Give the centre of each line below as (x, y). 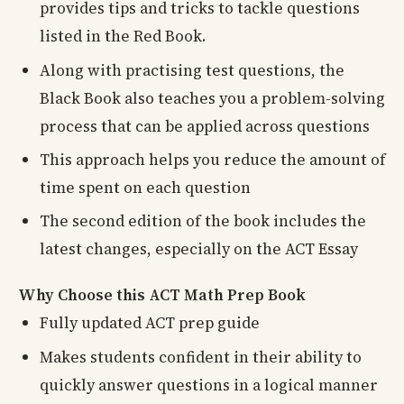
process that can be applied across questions (205, 126)
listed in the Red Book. (123, 37)
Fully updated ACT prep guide (150, 323)
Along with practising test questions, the (192, 70)
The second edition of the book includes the (203, 221)
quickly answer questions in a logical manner (209, 385)
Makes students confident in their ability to (201, 357)
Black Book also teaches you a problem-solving (212, 98)
